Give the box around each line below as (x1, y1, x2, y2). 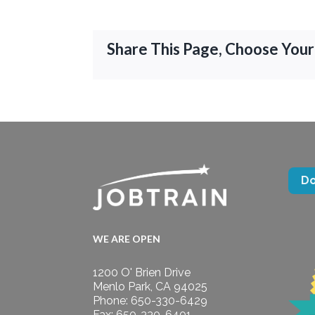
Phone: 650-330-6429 (93, 294, 207, 308)
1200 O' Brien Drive (93, 266, 191, 280)
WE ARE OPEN (93, 233, 160, 245)
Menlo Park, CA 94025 (93, 280, 207, 294)
